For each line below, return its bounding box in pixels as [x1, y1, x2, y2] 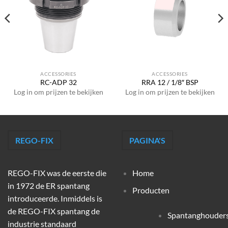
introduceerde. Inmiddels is [8, 193, 102, 203]
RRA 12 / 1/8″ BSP [141, 78, 198, 87]
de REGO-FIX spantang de [8, 206, 100, 216]
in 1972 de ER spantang [8, 180, 90, 190]
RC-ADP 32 [40, 78, 77, 87]
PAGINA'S [129, 135, 165, 146]
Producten [132, 185, 169, 195]
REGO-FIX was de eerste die [8, 167, 106, 178]
